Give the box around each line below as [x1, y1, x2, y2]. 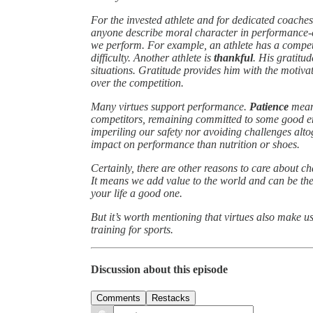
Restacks [152, 293, 190, 304]
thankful [214, 51, 253, 64]
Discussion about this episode [91, 263, 228, 276]
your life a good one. [91, 187, 182, 199]
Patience [249, 100, 289, 112]
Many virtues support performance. [91, 100, 249, 112]
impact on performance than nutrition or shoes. [91, 138, 300, 150]
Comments [96, 293, 140, 304]
